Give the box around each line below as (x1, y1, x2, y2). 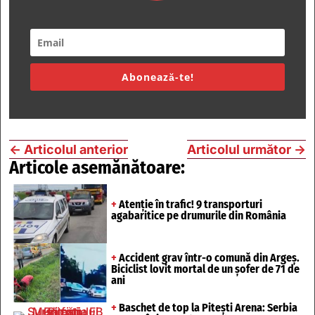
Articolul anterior (24, 142, 128, 157)
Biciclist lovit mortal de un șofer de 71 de (110, 262, 300, 276)
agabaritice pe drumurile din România (110, 209, 286, 223)
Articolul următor (187, 142, 291, 157)
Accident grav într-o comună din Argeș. (116, 250, 300, 264)
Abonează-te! (121, 70, 194, 84)
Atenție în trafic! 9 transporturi (116, 198, 262, 212)
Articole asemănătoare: (9, 157, 185, 179)
